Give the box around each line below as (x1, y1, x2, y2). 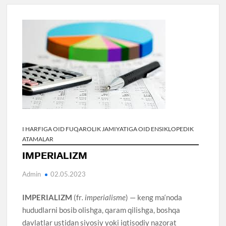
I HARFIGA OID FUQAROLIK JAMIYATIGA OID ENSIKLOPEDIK (22, 125, 194, 133)
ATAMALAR (22, 135, 54, 143)
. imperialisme (82, 192, 126, 202)
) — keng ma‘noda (126, 192, 183, 202)
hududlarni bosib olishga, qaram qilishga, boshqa (22, 205, 181, 214)
